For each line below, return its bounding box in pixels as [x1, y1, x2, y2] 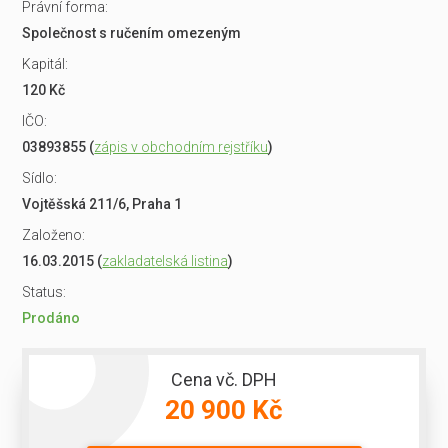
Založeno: [22, 227, 86, 243]
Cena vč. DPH [171, 369, 277, 390]
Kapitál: [22, 56, 69, 72]
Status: [22, 284, 67, 300]
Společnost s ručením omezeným [22, 25, 242, 41]
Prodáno [22, 310, 81, 326]
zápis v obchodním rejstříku [94, 139, 269, 155]
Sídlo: [22, 170, 58, 186]
